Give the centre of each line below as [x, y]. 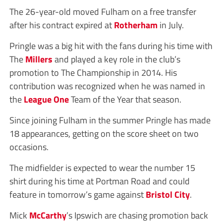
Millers [39, 59]
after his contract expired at [61, 25]
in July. [170, 25]
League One [46, 99]
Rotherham [136, 25]
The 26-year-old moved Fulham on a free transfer [103, 12]
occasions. [29, 147]
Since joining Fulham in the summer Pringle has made [110, 120]
